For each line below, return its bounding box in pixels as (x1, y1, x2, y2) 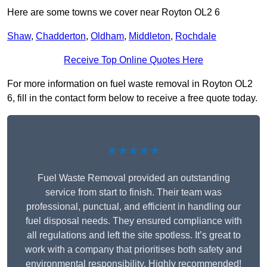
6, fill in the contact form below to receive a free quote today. (7, 93, 257, 104)
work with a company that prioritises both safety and (25, 244, 242, 255)
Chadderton (36, 31, 86, 42)
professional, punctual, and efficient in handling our (26, 201, 241, 212)
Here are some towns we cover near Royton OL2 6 (7, 7, 220, 18)
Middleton (129, 31, 170, 42)
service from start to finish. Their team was (45, 187, 222, 198)
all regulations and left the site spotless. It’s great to (26, 230, 241, 241)
